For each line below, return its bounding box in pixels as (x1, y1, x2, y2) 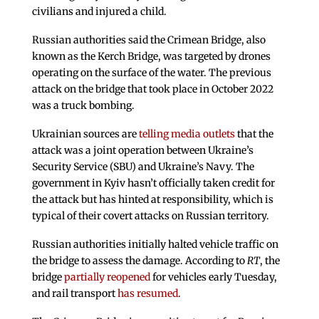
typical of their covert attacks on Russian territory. (31, 209, 269, 222)
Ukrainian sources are (31, 127, 139, 140)
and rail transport (31, 286, 117, 300)
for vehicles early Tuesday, (150, 270, 277, 283)
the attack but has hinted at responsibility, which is (31, 192, 273, 206)
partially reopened (63, 270, 150, 283)
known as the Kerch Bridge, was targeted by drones (31, 50, 271, 63)
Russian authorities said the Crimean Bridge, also (31, 33, 266, 47)
